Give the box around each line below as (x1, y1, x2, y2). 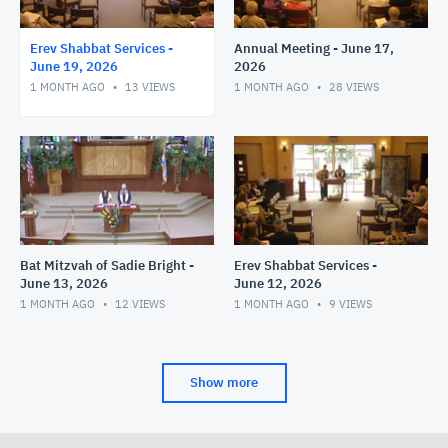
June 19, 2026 (30, 57, 118, 75)
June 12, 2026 (234, 274, 322, 292)
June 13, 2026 (20, 274, 108, 292)
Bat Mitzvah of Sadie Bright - (20, 256, 194, 274)
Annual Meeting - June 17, (234, 39, 394, 57)
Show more (190, 373, 258, 391)
